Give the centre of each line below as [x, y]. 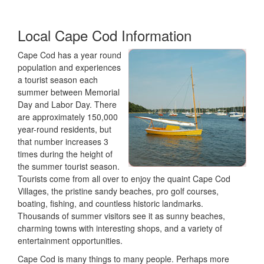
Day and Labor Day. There [67, 104]
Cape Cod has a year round [70, 55]
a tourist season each [58, 80]
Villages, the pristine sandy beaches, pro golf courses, [118, 191]
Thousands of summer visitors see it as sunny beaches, [121, 216]
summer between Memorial [69, 92]
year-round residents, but [65, 129]
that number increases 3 [63, 141]
